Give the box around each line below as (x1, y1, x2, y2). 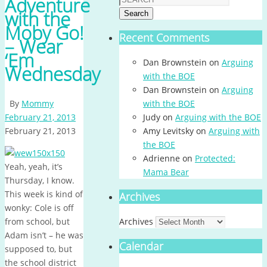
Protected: (195, 153, 235, 164)
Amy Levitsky (143, 125, 194, 136)
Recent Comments (119, 30, 209, 45)
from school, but (5, 215, 70, 227)
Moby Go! (5, 20, 83, 46)
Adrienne (143, 153, 180, 164)
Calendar (119, 239, 163, 253)
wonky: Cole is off (5, 201, 74, 213)
